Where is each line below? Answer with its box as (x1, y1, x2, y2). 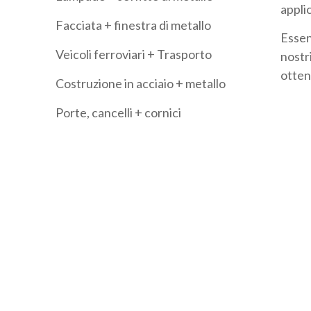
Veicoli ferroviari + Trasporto (56, 47, 212, 62)
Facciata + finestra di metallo (56, 17, 211, 33)
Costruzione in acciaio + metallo (56, 76, 226, 91)
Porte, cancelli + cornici (56, 105, 181, 120)
